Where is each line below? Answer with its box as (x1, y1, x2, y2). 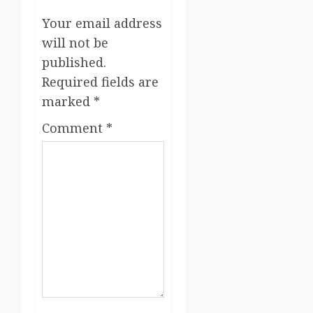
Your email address (42, 15, 162, 32)
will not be (42, 34, 108, 52)
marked (42, 93, 94, 110)
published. (42, 54, 106, 71)
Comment (42, 119, 106, 137)
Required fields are (42, 73, 159, 91)
